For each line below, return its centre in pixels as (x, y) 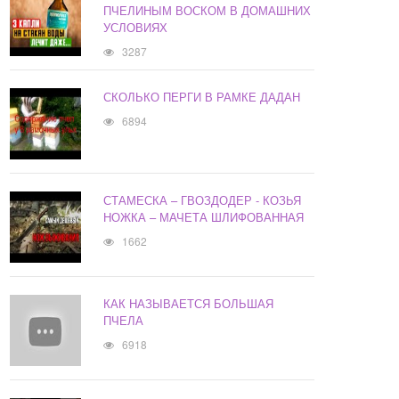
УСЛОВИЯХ (136, 28)
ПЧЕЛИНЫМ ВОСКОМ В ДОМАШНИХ (208, 11)
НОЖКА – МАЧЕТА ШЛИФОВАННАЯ (204, 217)
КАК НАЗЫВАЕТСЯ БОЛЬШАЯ (189, 304)
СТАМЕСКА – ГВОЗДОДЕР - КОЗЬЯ (203, 200)
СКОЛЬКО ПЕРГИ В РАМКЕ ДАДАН (202, 97)
